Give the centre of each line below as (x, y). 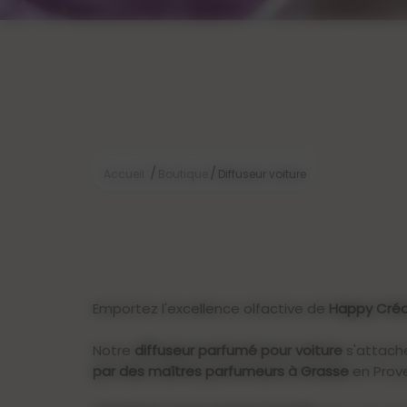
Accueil (124, 174)
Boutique (183, 174)
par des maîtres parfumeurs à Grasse (221, 372)
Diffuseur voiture (262, 174)
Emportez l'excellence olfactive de (211, 309)
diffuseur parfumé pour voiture (238, 351)
